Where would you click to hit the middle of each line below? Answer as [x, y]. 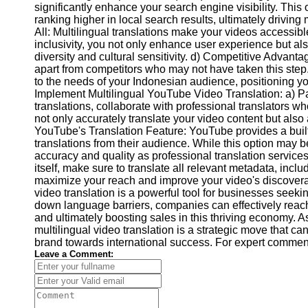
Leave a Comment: [74, 254]
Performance [158, 30]
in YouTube [56, 57]
